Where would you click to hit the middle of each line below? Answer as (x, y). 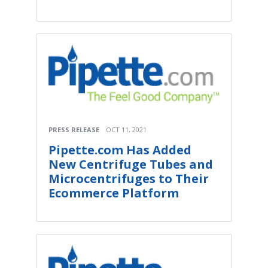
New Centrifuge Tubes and (131, 165)
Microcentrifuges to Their (129, 179)
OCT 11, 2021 (126, 130)
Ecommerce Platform (114, 193)
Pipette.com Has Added (120, 150)
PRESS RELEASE (74, 130)
